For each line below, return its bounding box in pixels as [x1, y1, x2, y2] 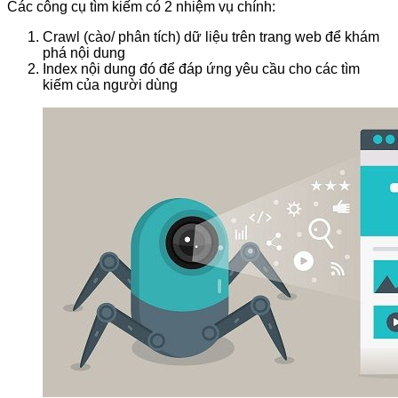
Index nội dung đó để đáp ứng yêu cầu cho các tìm [43, 60, 360, 76]
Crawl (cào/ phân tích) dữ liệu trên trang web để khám [43, 28, 379, 44]
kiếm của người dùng [43, 76, 178, 92]
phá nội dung [43, 44, 125, 60]
